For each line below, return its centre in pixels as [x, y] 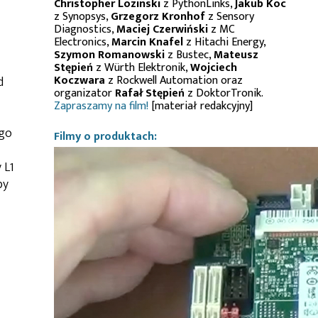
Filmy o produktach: [105, 137]
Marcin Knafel [147, 42]
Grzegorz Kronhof [158, 17]
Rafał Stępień [150, 93]
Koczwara [79, 81]
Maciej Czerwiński [162, 29]
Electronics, [83, 42]
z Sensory [230, 17]
